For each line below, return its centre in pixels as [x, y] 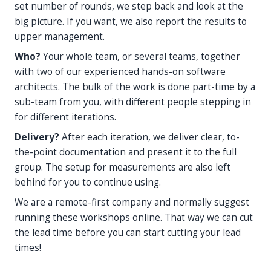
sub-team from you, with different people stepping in [133, 102]
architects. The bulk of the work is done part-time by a [135, 87]
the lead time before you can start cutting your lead [128, 232]
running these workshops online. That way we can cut [134, 217]
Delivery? [38, 137]
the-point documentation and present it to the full [126, 152]
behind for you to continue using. [88, 182]
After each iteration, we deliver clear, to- [151, 137]
